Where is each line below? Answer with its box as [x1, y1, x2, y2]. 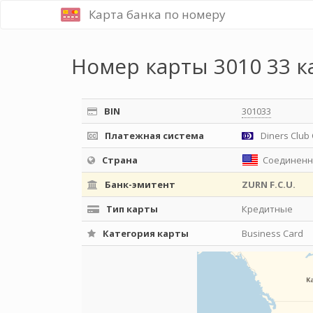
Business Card [242, 227, 303, 240]
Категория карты [101, 227, 189, 240]
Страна [100, 154, 138, 166]
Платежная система [103, 129, 204, 142]
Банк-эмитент [103, 178, 175, 191]
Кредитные [242, 203, 293, 215]
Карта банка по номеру [89, 6, 226, 22]
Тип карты [104, 203, 158, 215]
